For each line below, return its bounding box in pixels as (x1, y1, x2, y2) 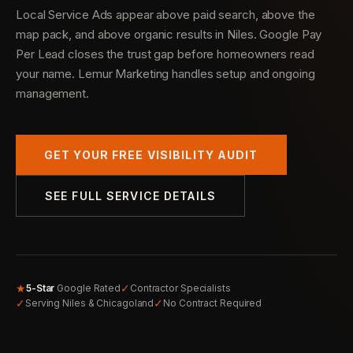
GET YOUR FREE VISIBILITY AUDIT (44, 148, 258, 162)
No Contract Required (163, 296, 262, 309)
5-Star (25, 281, 55, 294)
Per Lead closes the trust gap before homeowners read (16, 46, 314, 61)
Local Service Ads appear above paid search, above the (16, 7, 315, 22)
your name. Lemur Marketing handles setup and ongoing (16, 66, 315, 81)
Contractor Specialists (129, 281, 231, 294)
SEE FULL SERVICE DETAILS (45, 189, 216, 203)
